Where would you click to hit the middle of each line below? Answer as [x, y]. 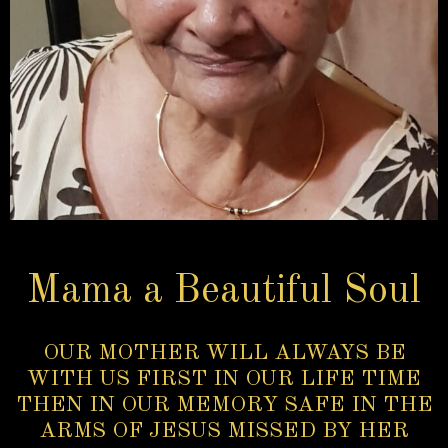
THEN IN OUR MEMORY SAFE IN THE [224, 405]
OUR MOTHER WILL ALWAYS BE [224, 353]
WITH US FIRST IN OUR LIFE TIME [224, 379]
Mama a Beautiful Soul [224, 292]
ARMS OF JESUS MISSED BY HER [224, 431]
